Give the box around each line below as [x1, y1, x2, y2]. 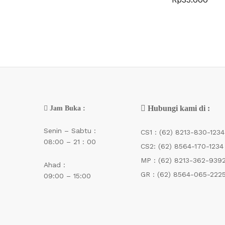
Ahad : [44, 161, 65, 169]
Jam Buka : [48, 104, 85, 112]
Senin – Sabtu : [44, 127, 96, 135]
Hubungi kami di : [148, 103, 210, 113]
